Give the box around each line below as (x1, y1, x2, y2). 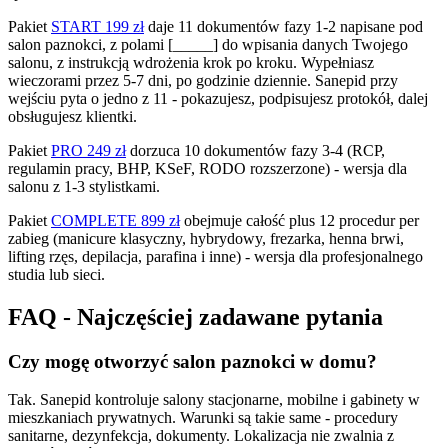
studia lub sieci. (8, 265, 105, 283)
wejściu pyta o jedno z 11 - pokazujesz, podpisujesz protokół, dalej (8, 89, 428, 107)
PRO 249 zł (51, 141, 126, 159)
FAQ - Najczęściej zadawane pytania (8, 303, 383, 330)
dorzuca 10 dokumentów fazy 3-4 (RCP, (126, 141, 385, 159)
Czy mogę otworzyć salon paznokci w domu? (8, 350, 377, 372)
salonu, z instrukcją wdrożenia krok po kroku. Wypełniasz (8, 53, 374, 71)
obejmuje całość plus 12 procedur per (180, 211, 419, 229)
